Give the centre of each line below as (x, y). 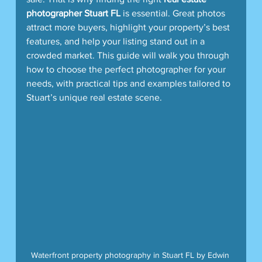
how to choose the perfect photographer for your (127, 69)
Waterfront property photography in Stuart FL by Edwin (131, 255)
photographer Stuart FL (73, 13)
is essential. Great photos (174, 13)
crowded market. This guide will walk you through (129, 55)
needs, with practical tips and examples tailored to (129, 83)
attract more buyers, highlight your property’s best (129, 27)
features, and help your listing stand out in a (116, 41)
